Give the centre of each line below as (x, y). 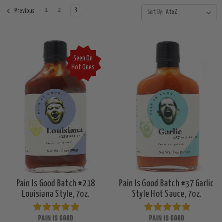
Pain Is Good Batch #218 (55, 184)
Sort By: (155, 12)
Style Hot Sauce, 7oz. (166, 194)
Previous (24, 11)
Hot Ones (83, 68)
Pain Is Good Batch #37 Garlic (166, 184)
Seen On (83, 59)
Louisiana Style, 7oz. (55, 194)
